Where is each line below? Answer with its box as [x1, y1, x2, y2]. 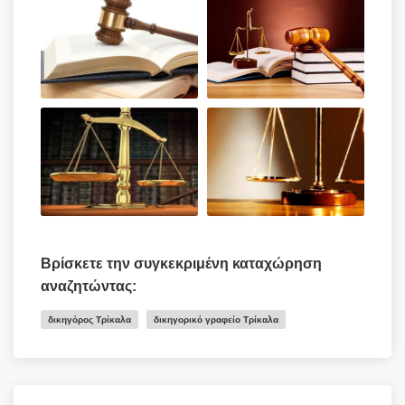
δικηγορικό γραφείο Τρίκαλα [154, 315, 278, 325]
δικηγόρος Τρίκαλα [48, 315, 131, 325]
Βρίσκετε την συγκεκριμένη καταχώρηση [41, 256, 322, 271]
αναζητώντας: [41, 278, 137, 294]
